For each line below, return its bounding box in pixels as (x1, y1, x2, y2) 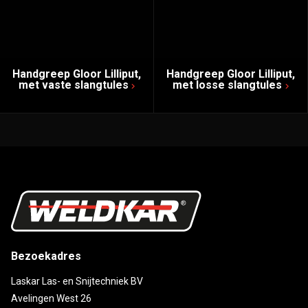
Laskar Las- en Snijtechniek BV (11, 275, 143, 287)
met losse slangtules (173, 78, 283, 91)
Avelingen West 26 (11, 292, 91, 304)
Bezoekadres (11, 249, 81, 263)
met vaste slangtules (18, 78, 129, 91)
